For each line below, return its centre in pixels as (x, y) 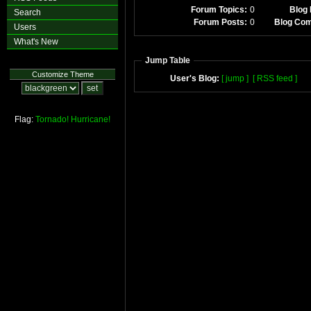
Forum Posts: (220, 22)
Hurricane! (91, 119)
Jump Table (168, 60)
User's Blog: (194, 78)
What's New (36, 42)
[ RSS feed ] (275, 78)
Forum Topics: (219, 10)
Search (27, 12)
